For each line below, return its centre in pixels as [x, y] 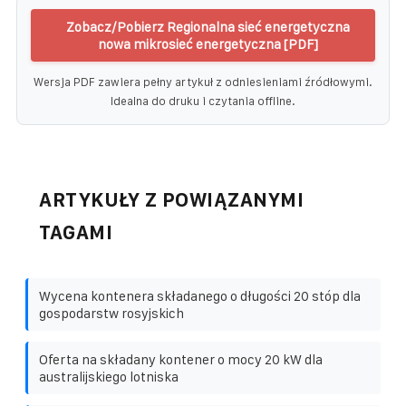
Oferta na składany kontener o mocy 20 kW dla [181, 359]
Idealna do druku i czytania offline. [203, 101]
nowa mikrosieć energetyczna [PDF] [208, 43]
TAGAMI [76, 232]
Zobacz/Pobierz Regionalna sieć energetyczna [208, 26]
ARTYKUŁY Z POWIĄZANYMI [171, 199]
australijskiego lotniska [109, 376]
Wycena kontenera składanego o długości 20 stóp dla [200, 295]
